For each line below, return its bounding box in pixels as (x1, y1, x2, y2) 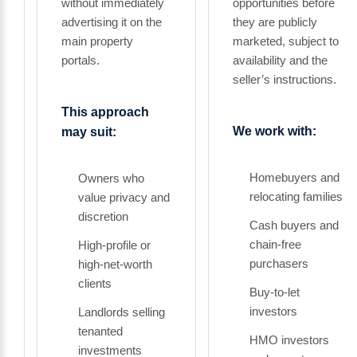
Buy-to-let (249, 285, 300, 299)
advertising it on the (61, 15, 162, 29)
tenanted (78, 324, 123, 338)
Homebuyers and (249, 171, 339, 184)
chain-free (249, 237, 301, 251)
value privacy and (78, 190, 170, 204)
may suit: (61, 125, 116, 139)
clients (78, 277, 112, 290)
